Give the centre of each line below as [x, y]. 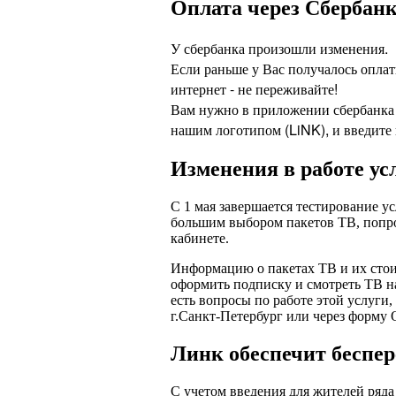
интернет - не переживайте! [254, 88]
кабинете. [200, 238]
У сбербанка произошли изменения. [279, 48]
